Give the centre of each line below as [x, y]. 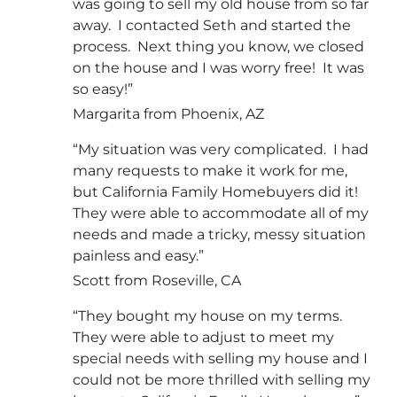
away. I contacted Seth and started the [212, 26]
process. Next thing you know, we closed [218, 47]
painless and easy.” [138, 256]
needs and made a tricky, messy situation [219, 235]
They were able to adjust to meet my [203, 338]
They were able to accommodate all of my [221, 214]
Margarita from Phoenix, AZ [168, 114]
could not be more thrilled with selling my [222, 380]
